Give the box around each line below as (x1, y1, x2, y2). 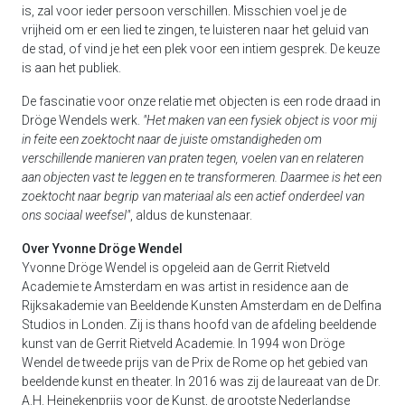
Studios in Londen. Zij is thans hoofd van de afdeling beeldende (22, 317, 376, 333)
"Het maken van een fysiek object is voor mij (143, 113, 377, 128)
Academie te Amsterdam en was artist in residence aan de (22, 279, 348, 295)
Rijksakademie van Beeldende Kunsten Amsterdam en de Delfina (22, 298, 381, 314)
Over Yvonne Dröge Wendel (22, 241, 183, 257)
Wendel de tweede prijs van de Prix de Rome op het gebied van (22, 355, 368, 371)
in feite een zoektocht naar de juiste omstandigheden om (22, 132, 322, 147)
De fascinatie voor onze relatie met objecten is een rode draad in (22, 94, 381, 109)
